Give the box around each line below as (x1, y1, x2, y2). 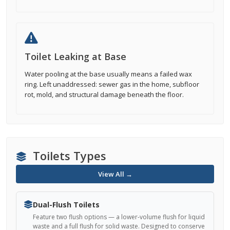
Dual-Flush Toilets (33, 200, 100, 209)
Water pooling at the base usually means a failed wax (25, 69, 192, 79)
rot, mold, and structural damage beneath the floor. (25, 90, 184, 99)
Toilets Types (30, 148, 106, 163)
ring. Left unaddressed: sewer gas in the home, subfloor (25, 80, 199, 89)
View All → (98, 169, 132, 179)
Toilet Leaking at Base (25, 50, 126, 63)
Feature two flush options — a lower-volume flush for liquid (33, 213, 205, 221)
